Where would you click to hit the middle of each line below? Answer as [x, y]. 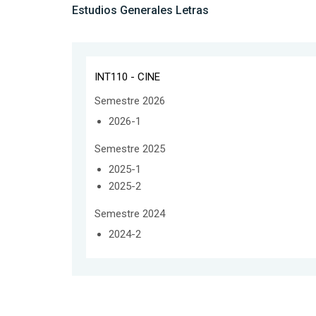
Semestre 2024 [130, 213]
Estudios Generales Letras [140, 10]
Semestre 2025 [130, 148]
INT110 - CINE [127, 77]
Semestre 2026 [130, 101]
